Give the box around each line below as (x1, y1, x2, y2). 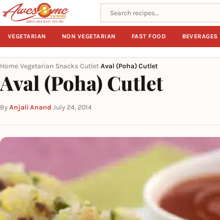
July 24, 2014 (53, 103, 92, 111)
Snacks (55, 62, 78, 70)
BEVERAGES (182, 33, 218, 40)
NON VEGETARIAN (62, 33, 116, 40)
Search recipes (100, 4, 152, 13)
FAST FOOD (132, 33, 166, 40)
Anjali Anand (9, 103, 52, 111)
